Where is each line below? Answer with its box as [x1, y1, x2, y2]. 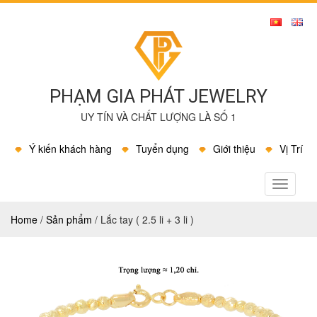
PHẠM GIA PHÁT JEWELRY [50, 86, 267, 107]
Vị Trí [279, 142, 303, 156]
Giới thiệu [212, 142, 255, 156]
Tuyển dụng [135, 142, 189, 156]
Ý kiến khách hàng [28, 142, 112, 156]
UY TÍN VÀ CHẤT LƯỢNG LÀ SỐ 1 [81, 110, 236, 124]
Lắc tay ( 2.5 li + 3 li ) [98, 212, 194, 226]
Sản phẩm [46, 212, 92, 226]
